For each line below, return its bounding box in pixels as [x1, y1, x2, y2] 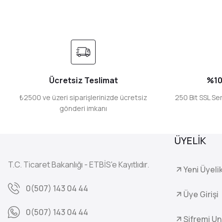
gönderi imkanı [59, 104, 107, 113]
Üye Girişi [183, 189, 219, 200]
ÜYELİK [174, 134, 206, 147]
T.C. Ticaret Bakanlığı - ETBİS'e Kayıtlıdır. [8, 159, 149, 170]
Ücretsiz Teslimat [49, 75, 118, 86]
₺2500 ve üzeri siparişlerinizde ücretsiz [19, 93, 147, 102]
